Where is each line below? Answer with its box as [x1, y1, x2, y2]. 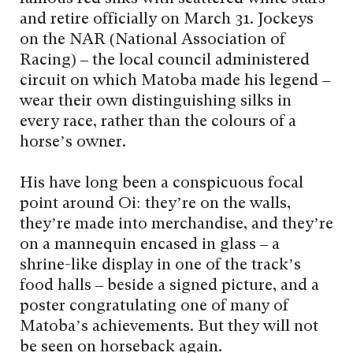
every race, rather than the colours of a [20, 114, 296, 131]
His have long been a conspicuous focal [20, 176, 303, 192]
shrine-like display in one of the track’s [20, 258, 301, 274]
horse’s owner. [20, 135, 126, 151]
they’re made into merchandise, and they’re [20, 217, 333, 233]
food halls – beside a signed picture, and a [20, 278, 319, 295]
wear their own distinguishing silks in [20, 94, 292, 110]
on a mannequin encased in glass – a [20, 237, 280, 254]
